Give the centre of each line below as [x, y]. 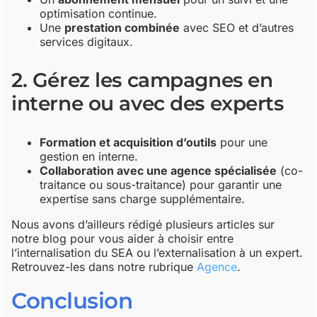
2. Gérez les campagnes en [142, 80]
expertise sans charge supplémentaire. [143, 199]
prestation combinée [122, 28]
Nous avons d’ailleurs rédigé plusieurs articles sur [143, 225]
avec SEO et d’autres [237, 28]
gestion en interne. [89, 157]
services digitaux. [87, 42]
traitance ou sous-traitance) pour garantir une [161, 185]
